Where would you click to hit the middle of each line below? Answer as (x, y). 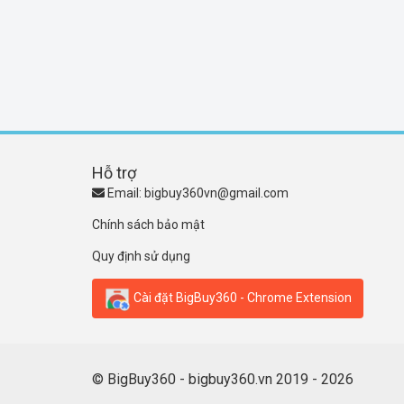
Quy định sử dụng (141, 256)
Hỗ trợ (114, 173)
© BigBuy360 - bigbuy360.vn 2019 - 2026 (223, 379)
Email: (124, 193)
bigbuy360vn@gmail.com (216, 193)
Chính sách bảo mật (148, 225)
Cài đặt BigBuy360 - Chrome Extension (241, 297)
